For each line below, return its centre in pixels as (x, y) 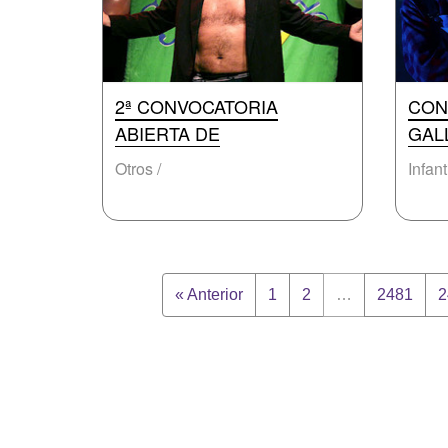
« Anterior (208, 294)
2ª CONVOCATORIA (196, 106)
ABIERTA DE (167, 133)
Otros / (138, 168)
